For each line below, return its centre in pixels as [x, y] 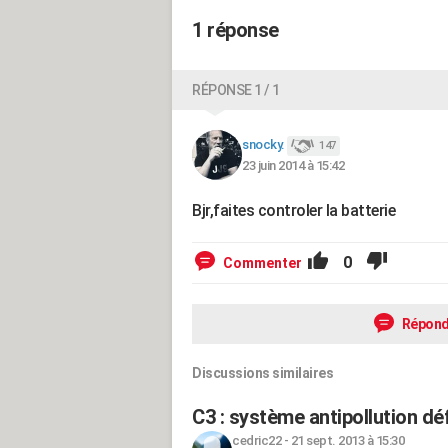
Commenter [262, 263]
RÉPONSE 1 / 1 [236, 90]
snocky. [263, 145]
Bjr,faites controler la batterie [293, 210]
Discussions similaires [262, 373]
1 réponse [235, 30]
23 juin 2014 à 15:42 [293, 165]
